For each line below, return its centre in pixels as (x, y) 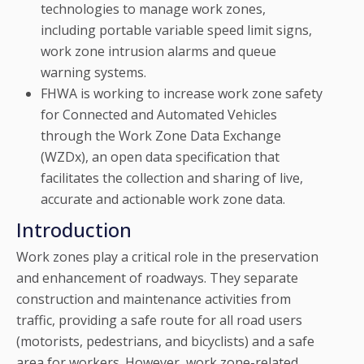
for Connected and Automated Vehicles (159, 115)
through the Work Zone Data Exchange (161, 136)
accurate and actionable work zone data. (163, 199)
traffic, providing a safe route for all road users (159, 321)
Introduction (74, 230)
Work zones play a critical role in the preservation (167, 257)
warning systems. (93, 73)
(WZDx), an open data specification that (160, 157)
